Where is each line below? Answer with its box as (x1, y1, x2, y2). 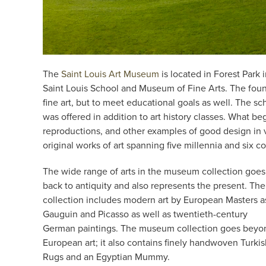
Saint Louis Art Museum (61, 67, 159, 81)
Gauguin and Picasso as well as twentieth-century (43, 207, 248, 221)
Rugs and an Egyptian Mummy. (43, 250, 170, 264)
